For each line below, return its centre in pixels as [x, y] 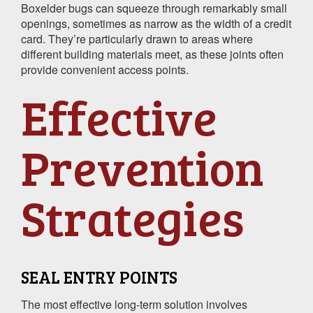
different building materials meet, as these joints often [152, 54]
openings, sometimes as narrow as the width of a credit [156, 23]
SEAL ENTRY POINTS [99, 277]
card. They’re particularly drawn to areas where [137, 38]
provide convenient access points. [105, 69]
